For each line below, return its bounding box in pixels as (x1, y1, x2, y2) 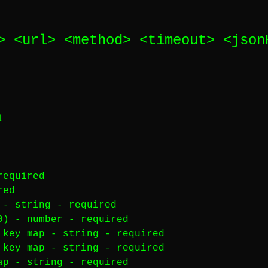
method (72, 32, 123, 48)
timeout (148, 32, 206, 48)
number (27, 214, 63, 225)
